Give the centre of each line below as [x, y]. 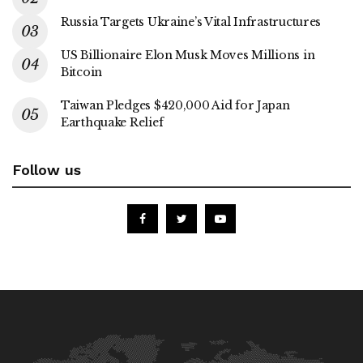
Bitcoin [82, 72]
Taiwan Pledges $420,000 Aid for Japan [175, 105]
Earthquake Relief [112, 122]
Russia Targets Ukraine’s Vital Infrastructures [191, 21]
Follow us [47, 169]
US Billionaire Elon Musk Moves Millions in [188, 55]
